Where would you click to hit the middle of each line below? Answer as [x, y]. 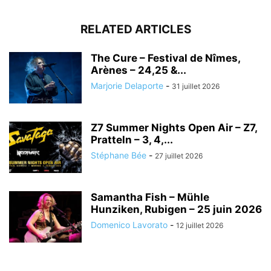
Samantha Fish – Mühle [150, 198]
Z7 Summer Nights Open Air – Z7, [174, 128]
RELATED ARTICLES [135, 30]
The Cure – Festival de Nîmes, [165, 58]
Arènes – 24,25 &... [139, 70]
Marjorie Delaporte [127, 86]
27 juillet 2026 [179, 156]
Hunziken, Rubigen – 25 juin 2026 [176, 210]
